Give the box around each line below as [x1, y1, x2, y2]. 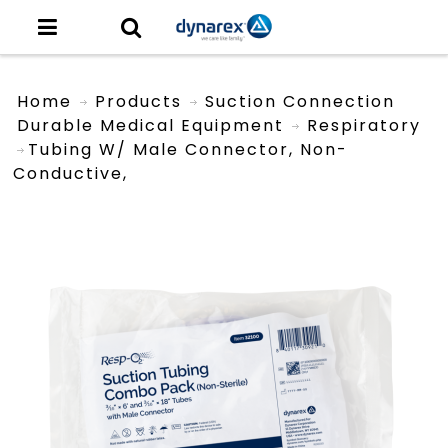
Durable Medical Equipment [17, 113, 285, 137]
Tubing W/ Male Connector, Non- [28, 137, 349, 161]
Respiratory [307, 113, 422, 137]
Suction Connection [205, 89, 396, 113]
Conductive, [13, 161, 129, 185]
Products [95, 89, 183, 113]
